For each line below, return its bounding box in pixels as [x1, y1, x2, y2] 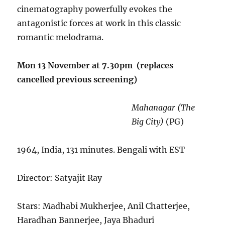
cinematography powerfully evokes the [17, 4, 173, 15]
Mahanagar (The [132, 102, 195, 113]
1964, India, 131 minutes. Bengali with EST [17, 145, 185, 155]
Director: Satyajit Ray [17, 173, 102, 183]
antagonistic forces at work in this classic [17, 18, 181, 29]
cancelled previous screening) [17, 74, 138, 85]
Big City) [132, 117, 164, 127]
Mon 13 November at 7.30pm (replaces [17, 60, 174, 71]
